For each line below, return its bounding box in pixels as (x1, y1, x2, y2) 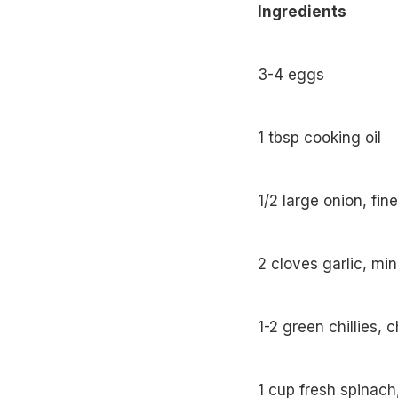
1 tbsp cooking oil (257, 129, 381, 147)
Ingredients (257, 3, 346, 21)
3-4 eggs (257, 66, 324, 84)
